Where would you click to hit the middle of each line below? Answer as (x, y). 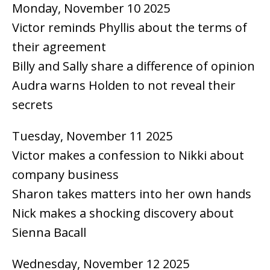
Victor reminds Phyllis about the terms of (130, 27)
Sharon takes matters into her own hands (132, 193)
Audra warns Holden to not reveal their (124, 85)
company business (65, 174)
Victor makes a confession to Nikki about (128, 155)
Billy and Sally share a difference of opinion (133, 66)
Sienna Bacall (49, 232)
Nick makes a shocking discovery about (123, 213)
